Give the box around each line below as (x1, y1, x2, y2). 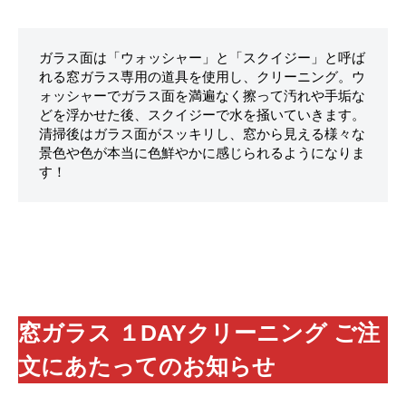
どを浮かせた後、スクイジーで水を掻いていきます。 (38, 106, 365, 123)
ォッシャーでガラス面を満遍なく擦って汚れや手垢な (38, 87, 365, 104)
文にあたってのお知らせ (18, 353, 275, 379)
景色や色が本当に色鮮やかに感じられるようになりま (38, 144, 365, 161)
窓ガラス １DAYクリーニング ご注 (18, 319, 380, 345)
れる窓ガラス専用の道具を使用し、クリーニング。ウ (38, 68, 365, 85)
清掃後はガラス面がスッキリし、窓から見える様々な (38, 125, 365, 142)
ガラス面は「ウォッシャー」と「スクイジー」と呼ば (38, 49, 365, 66)
